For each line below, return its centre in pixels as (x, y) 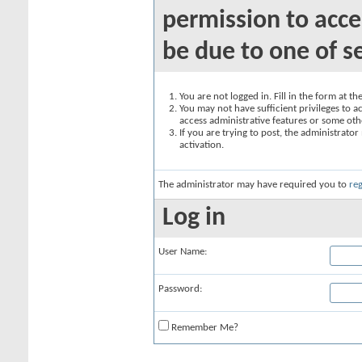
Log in (194, 218)
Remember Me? (204, 328)
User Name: (183, 252)
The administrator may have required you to (254, 185)
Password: (180, 289)
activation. (202, 145)
